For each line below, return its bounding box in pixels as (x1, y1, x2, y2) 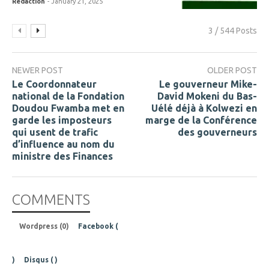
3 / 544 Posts (208, 26, 257, 36)
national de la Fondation (12, 91, 124, 102)
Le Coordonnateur (12, 79, 97, 90)
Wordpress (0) (19, 222, 71, 231)
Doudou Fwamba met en (12, 103, 124, 114)
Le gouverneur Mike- (159, 79, 257, 90)
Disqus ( (24, 256, 53, 264)
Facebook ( (78, 222, 118, 231)
